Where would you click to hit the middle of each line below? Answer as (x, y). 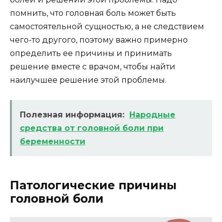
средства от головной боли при (92, 128)
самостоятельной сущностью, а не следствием (107, 26)
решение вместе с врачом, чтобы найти (93, 66)
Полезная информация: (72, 114)
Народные (152, 114)
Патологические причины (93, 185)
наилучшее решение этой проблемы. (88, 80)
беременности (53, 141)
